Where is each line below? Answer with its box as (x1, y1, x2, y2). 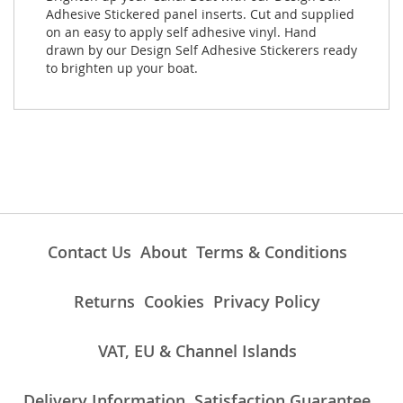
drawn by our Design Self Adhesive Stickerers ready (46, 41, 357, 59)
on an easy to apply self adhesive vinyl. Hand (46, 23, 317, 41)
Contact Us (47, 241, 131, 264)
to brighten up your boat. (46, 59, 198, 77)
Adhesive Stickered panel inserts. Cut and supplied (46, 5, 354, 23)
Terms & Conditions (195, 241, 347, 264)
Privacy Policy (213, 291, 320, 313)
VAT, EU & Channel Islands (97, 340, 297, 363)
